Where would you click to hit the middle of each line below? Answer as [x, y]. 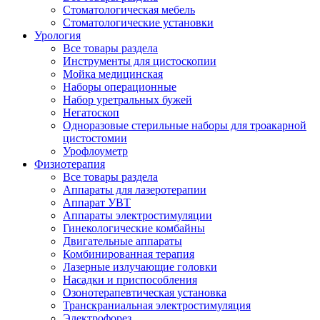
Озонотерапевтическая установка [145, 292]
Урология [57, 35]
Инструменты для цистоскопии [140, 61]
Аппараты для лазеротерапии [135, 189]
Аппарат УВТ [97, 202]
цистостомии [95, 138]
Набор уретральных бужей [127, 99]
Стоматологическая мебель [129, 9]
